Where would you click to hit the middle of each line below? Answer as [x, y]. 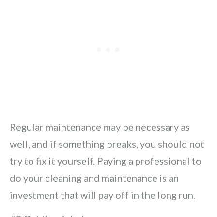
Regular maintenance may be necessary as [100, 127]
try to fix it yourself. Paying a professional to [106, 161]
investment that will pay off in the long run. [102, 195]
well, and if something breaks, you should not [107, 144]
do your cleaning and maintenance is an [94, 178]
